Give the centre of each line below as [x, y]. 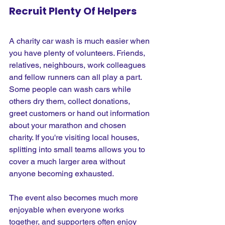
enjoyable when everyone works [68, 209]
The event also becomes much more [75, 197]
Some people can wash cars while [71, 89]
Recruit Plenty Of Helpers [73, 11]
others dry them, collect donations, [71, 101]
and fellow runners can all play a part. [76, 77]
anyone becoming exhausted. [62, 173]
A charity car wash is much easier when [80, 41]
